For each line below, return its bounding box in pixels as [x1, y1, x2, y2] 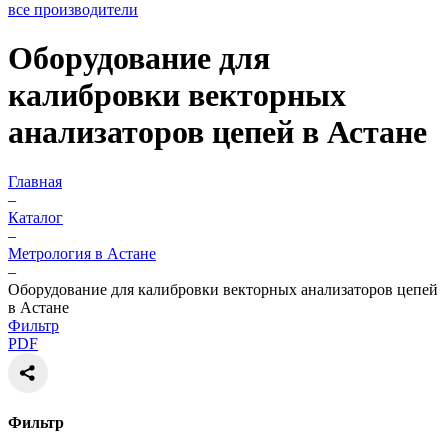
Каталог [8, 208, 63, 226]
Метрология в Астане [8, 244, 156, 262]
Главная [8, 172, 62, 190]
